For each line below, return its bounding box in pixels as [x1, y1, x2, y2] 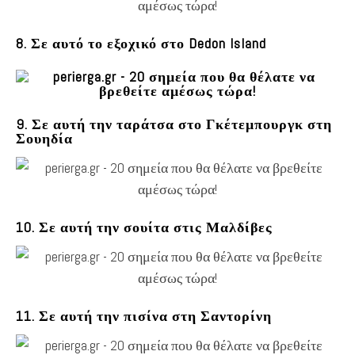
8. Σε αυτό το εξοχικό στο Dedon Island [16, 33, 266, 52]
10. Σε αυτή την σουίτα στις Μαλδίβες [16, 217, 273, 236]
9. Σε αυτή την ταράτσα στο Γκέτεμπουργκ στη [16, 114, 332, 133]
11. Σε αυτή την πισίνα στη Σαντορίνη [16, 306, 272, 325]
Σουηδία [16, 128, 73, 147]
